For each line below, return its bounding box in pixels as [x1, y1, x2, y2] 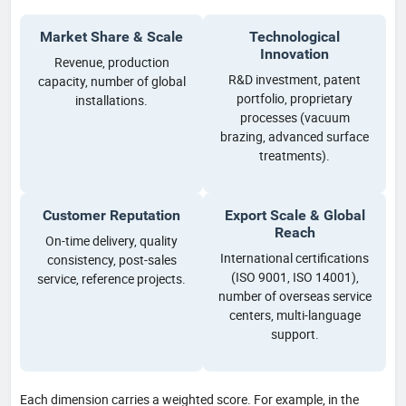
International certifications [220, 248, 369, 266]
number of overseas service [217, 286, 372, 304]
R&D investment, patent [228, 70, 361, 88]
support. [270, 324, 319, 343]
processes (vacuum [239, 108, 350, 126]
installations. [75, 91, 148, 109]
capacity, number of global [37, 72, 186, 90]
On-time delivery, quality [45, 231, 178, 249]
